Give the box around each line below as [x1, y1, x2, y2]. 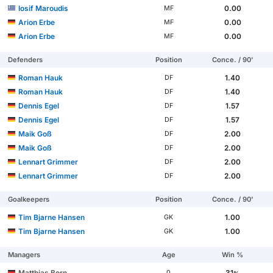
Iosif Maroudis [18, 3, 69, 13]
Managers [8, 250, 41, 259]
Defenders [8, 55, 43, 64]
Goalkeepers [8, 194, 50, 204]
